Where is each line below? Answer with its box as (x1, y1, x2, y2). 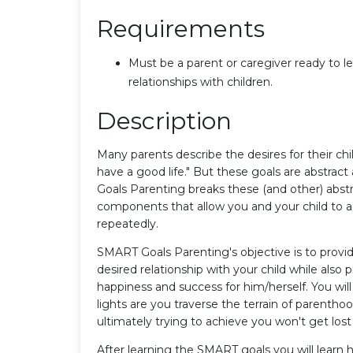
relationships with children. (128, 74, 273, 89)
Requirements (97, 13, 265, 43)
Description (97, 106, 232, 136)
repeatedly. (97, 216, 158, 231)
